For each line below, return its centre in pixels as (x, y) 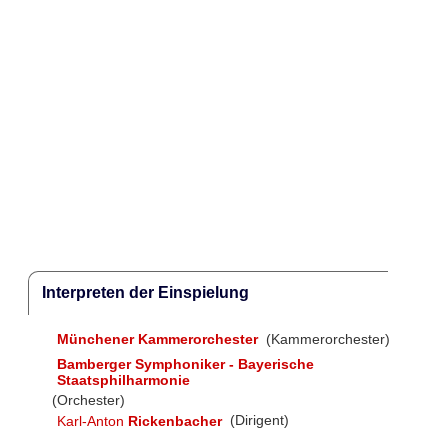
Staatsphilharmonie (123, 379)
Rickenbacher (174, 420)
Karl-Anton (92, 420)
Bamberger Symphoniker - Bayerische (185, 363)
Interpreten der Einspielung (145, 293)
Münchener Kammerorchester (157, 339)
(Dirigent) (258, 420)
